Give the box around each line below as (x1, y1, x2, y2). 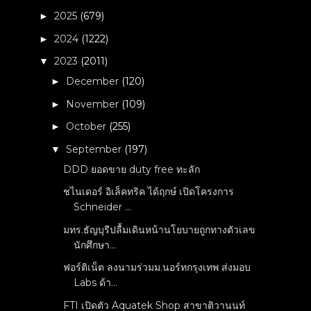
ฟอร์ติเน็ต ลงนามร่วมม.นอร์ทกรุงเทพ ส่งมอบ (63, 261, 251, 274)
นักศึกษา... (74, 238, 117, 251)
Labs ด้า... (74, 276, 118, 289)
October (66, 120, 110, 133)
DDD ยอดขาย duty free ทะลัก (63, 162, 201, 176)
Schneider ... (74, 201, 132, 214)
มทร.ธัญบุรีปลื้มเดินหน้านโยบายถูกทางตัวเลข (63, 223, 256, 236)
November (66, 97, 122, 110)
